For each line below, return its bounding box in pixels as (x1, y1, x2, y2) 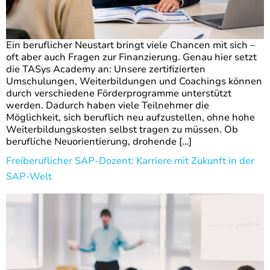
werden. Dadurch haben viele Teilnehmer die (6, 99, 209, 113)
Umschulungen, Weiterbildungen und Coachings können (6, 75, 262, 89)
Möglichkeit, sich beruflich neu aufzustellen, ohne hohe (6, 111, 255, 125)
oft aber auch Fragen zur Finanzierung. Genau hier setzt (6, 51, 257, 64)
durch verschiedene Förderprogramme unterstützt (6, 87, 231, 101)
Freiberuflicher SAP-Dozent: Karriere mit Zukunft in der (6, 154, 254, 168)
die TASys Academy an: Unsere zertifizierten (6, 63, 206, 77)
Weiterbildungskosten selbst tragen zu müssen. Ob (6, 123, 238, 137)
